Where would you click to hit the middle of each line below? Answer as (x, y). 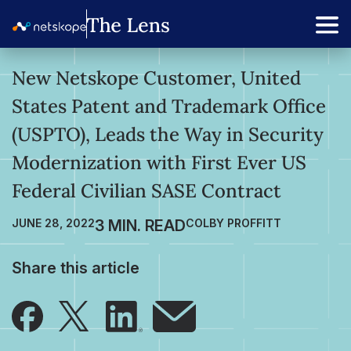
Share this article (76, 268)
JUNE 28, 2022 (53, 223)
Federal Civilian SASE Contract (147, 191)
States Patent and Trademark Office (169, 106)
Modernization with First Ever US (159, 163)
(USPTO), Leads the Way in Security (168, 134)
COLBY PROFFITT (233, 223)
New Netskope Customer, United (156, 78)
